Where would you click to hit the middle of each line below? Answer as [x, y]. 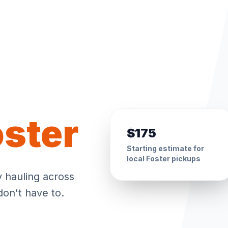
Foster [158, 159]
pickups [185, 159]
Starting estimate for [165, 148]
